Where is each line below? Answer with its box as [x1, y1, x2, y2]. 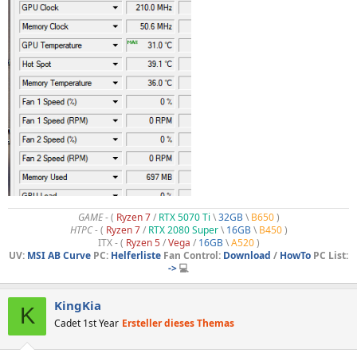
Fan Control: [161, 248, 223, 262]
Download [223, 248, 271, 262]
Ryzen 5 [125, 235, 160, 249]
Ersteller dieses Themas [122, 316, 234, 330]
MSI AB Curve [27, 248, 91, 262]
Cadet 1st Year [54, 316, 119, 330]
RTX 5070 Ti [158, 210, 210, 224]
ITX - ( [97, 235, 126, 249]
